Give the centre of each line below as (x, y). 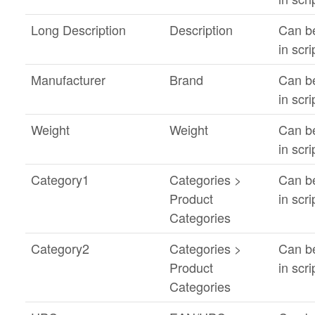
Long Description (78, 30)
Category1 (60, 179)
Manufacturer (68, 79)
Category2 (60, 248)
